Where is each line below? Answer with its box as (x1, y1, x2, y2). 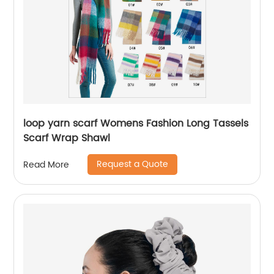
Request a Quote (97, 157, 169, 171)
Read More (23, 157, 70, 172)
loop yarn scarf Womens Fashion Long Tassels (23, 116, 249, 131)
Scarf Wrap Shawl (23, 130, 111, 146)
